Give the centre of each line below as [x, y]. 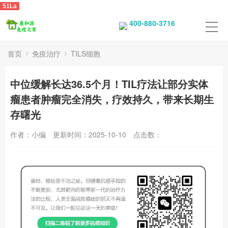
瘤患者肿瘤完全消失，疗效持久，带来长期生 [112, 99]
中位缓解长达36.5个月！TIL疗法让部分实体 [109, 84]
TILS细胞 [85, 53]
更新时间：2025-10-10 [90, 134]
